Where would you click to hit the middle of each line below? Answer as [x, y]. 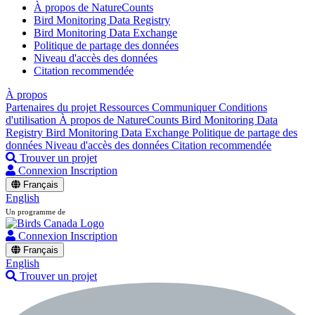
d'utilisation [32, 120]
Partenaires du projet [52, 107]
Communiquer [185, 107]
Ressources [126, 107]
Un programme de [36, 212]
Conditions [243, 107]
